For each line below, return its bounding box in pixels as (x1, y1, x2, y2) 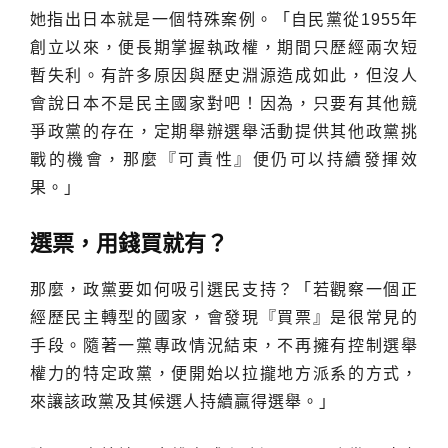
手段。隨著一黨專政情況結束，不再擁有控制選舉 (30, 336, 418, 354)
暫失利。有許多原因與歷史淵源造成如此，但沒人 (30, 66, 418, 84)
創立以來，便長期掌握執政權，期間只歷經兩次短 (30, 38, 418, 56)
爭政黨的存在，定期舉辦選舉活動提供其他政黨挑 (30, 122, 418, 140)
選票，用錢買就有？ (30, 230, 228, 256)
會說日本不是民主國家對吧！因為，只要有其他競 (30, 94, 418, 112)
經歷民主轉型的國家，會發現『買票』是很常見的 (30, 308, 418, 326)
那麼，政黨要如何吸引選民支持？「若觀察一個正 (30, 280, 418, 298)
